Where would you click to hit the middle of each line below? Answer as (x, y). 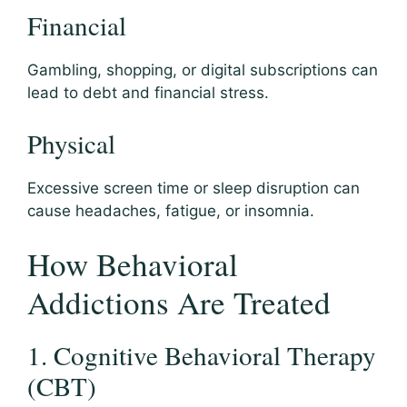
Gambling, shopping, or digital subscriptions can (203, 70)
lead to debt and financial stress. (148, 93)
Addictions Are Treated (179, 303)
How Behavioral (133, 264)
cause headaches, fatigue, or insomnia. (171, 210)
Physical (71, 143)
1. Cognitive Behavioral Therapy (202, 355)
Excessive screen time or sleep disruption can (194, 188)
